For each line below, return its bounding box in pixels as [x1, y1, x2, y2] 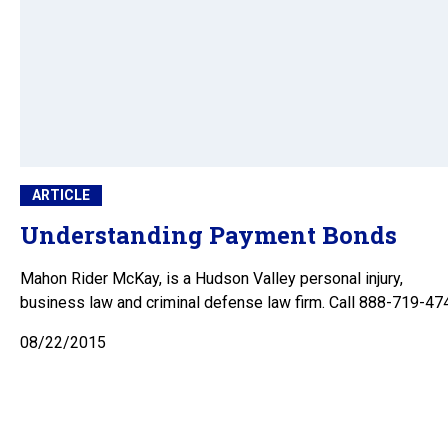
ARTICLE [32, 187, 90, 204]
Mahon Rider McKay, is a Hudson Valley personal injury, [20, 269, 403, 289]
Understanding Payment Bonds [20, 219, 397, 252]
